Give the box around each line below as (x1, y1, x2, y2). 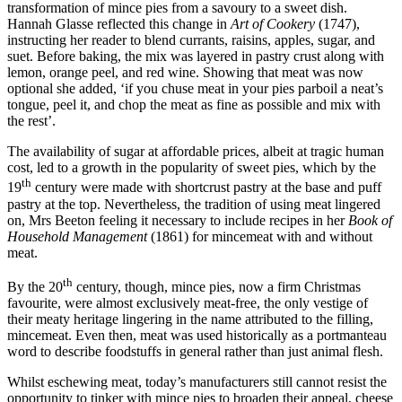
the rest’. (7, 113, 56, 129)
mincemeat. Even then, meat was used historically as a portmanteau (7, 328, 387, 344)
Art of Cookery (231, 16, 315, 32)
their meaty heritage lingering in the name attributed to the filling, (7, 311, 373, 328)
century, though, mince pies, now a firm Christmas (73, 279, 361, 295)
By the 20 (7, 279, 63, 295)
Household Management (7, 228, 147, 244)
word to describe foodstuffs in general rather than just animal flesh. (7, 344, 383, 360)
